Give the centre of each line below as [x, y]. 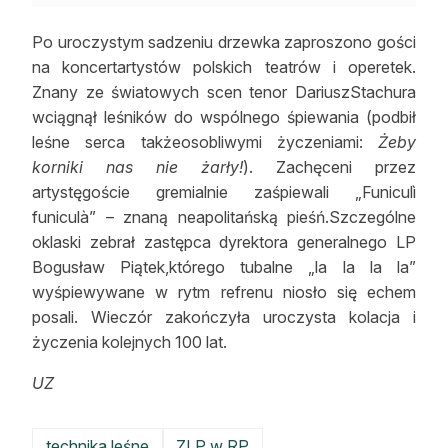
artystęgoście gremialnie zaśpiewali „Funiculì [224, 192]
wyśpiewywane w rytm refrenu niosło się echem [224, 292]
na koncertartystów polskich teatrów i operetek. [224, 67]
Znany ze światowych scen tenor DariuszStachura [224, 92]
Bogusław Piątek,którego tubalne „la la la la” [224, 267]
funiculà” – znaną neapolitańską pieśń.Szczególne [224, 217]
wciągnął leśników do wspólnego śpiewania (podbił [224, 117]
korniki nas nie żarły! [137, 167]
